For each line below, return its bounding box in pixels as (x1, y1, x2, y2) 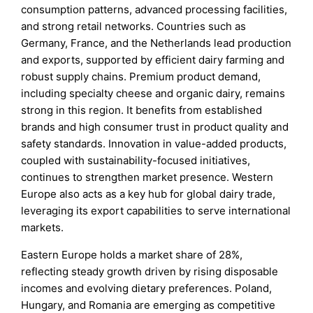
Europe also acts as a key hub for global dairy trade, (21, 187, 276, 201)
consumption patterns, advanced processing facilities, (21, 2, 288, 16)
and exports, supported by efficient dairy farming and (21, 52, 285, 66)
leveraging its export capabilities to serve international (21, 203, 291, 217)
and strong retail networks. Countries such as (21, 19, 247, 33)
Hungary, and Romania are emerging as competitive (21, 298, 276, 312)
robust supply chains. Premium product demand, (21, 69, 261, 83)
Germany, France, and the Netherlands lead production (21, 36, 292, 50)
